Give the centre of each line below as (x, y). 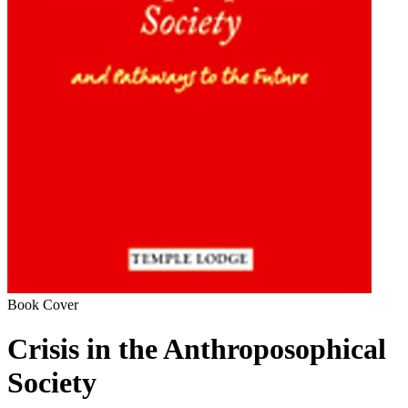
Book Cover (43, 305)
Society (52, 383)
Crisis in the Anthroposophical (197, 349)
